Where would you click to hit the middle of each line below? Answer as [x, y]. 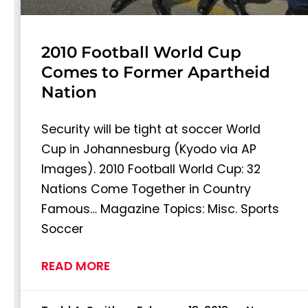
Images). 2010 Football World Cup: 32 [151, 169]
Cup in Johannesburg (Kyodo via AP [149, 150]
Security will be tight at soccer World [151, 130]
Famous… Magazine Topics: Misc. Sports [160, 209]
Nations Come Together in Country [146, 189]
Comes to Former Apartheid [156, 73]
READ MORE [76, 266]
